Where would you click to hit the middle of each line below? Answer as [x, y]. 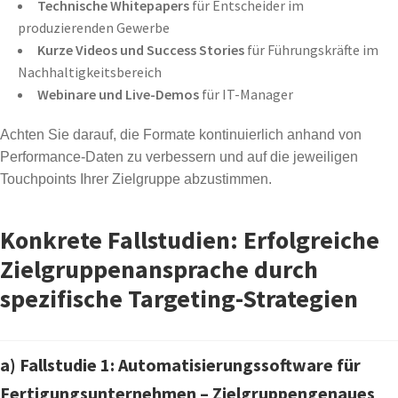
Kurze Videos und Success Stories [141, 50]
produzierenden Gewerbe [94, 28]
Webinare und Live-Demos [118, 95]
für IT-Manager [246, 95]
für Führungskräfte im [311, 50]
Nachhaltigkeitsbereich [90, 72]
